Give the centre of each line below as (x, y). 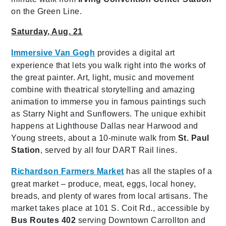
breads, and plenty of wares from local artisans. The (110, 196)
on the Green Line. (47, 11)
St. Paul (193, 138)
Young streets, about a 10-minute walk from (95, 138)
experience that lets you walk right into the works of (108, 65)
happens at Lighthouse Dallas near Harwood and (105, 126)
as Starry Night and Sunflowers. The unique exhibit (108, 114)
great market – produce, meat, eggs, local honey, (104, 184)
